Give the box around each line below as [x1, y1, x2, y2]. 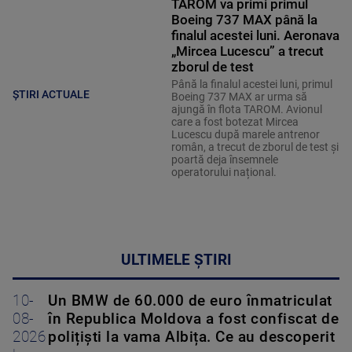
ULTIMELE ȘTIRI [120, 251, 232, 269]
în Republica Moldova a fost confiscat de [48, 310, 339, 328]
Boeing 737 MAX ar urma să [170, 90, 307, 104]
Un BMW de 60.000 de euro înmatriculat [48, 292, 332, 310]
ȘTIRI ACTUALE [13, 88, 90, 101]
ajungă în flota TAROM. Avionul [170, 103, 322, 116]
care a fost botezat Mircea [170, 115, 299, 129]
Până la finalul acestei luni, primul [170, 78, 332, 91]
